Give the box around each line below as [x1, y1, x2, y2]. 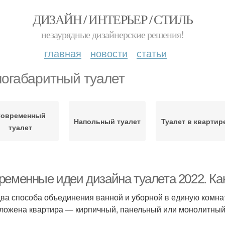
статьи [137, 46, 167, 60]
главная [44, 46, 81, 60]
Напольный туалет [74, 116, 141, 126]
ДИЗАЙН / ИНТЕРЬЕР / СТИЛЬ [32, 11, 193, 28]
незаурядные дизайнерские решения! [41, 28, 184, 41]
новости [90, 46, 128, 60]
